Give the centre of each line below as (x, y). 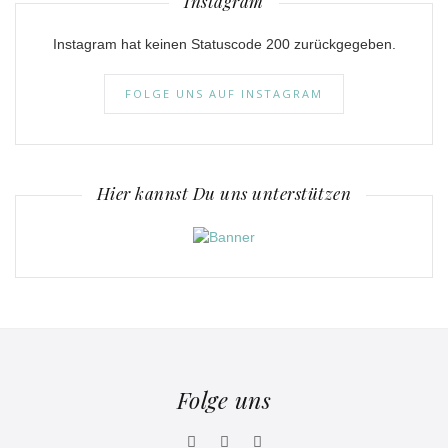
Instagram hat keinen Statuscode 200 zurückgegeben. (224, 44)
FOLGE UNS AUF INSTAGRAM (224, 94)
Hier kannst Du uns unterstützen (224, 193)
